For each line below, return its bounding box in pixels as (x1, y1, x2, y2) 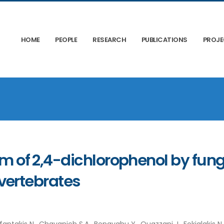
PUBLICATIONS (141, 35, 187, 44)
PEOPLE (55, 35, 77, 44)
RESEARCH (92, 35, 126, 44)
